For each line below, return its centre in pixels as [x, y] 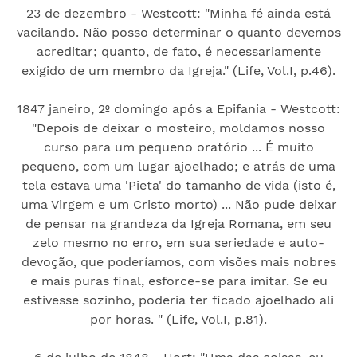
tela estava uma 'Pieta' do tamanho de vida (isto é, [178, 185]
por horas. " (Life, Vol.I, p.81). [178, 319]
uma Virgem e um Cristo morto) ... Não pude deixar [178, 204]
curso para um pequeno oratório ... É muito [178, 147]
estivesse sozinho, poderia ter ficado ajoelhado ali [178, 300]
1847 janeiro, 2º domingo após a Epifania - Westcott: [178, 108]
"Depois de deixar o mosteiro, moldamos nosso [178, 127]
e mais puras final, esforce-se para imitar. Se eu [178, 280]
